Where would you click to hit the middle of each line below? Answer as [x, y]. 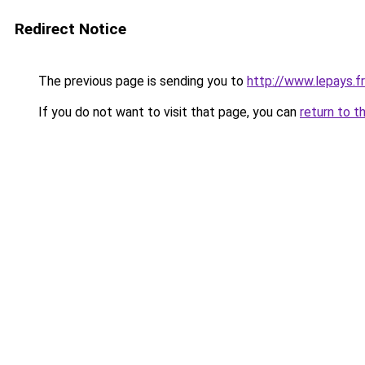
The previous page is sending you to [141, 81]
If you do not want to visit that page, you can [167, 112]
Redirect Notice [70, 29]
